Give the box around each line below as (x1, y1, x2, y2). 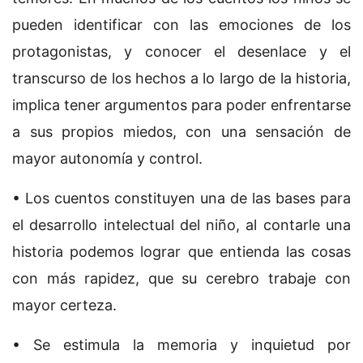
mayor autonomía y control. (12, 150, 203, 168)
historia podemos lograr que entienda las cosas (12, 243, 351, 261)
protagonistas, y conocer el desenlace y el (12, 43, 351, 61)
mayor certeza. (12, 297, 117, 314)
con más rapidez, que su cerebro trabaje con (12, 270, 351, 288)
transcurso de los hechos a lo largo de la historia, (12, 70, 351, 88)
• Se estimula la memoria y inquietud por (12, 336, 351, 354)
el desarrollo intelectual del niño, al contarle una (12, 216, 351, 234)
